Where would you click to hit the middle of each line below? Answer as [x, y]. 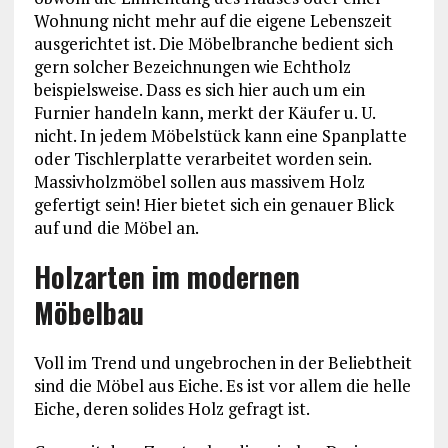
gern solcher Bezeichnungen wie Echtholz [192, 67]
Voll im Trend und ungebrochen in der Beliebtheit [222, 363]
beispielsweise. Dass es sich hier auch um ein [199, 90]
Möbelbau [88, 313]
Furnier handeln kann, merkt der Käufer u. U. [204, 113]
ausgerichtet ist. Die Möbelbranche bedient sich [213, 44]
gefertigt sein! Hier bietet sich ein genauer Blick [213, 205]
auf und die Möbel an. [116, 228]
